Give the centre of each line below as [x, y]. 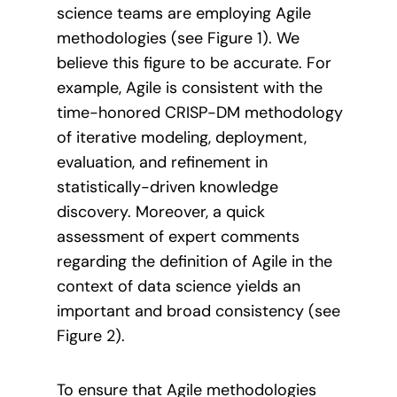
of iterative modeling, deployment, [182, 138]
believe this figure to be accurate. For [194, 63]
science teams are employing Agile [184, 14]
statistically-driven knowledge [167, 187]
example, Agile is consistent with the [190, 88]
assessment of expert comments [178, 237]
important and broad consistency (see [198, 311]
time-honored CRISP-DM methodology [200, 113]
